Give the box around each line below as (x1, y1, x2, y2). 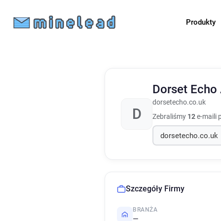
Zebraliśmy (152, 112, 187, 120)
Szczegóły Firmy (126, 184, 184, 193)
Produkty (186, 18, 218, 27)
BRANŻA (133, 206, 158, 213)
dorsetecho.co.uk (152, 98, 206, 107)
